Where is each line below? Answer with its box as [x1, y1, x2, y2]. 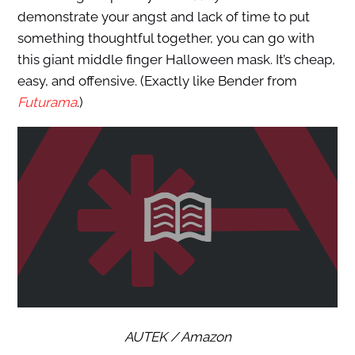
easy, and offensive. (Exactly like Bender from [17, 73, 297, 90]
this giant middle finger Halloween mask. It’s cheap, [17, 52, 335, 68]
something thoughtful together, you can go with [17, 30, 315, 47]
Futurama [17, 94, 77, 111]
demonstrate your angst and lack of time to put [17, 9, 310, 25]
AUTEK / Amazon [124, 328, 231, 345]
